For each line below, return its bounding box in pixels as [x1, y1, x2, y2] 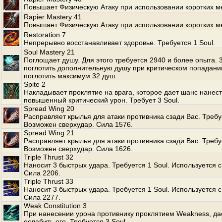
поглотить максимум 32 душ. [24, 72, 117, 80]
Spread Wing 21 [24, 129, 74, 137]
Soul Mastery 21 [24, 48, 75, 56]
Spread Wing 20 [24, 105, 74, 112]
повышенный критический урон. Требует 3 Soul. [24, 96, 179, 104]
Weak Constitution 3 [24, 202, 87, 210]
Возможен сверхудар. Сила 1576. [24, 120, 133, 128]
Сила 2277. [24, 193, 60, 201]
